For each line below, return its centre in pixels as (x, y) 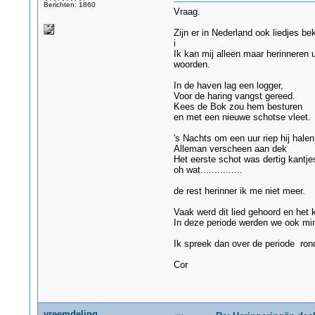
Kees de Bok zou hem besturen (238, 107)
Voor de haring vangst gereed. (234, 96)
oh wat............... (208, 170)
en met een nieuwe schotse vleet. (242, 117)
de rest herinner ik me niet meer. (239, 191)
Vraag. (187, 12)
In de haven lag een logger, (228, 85)
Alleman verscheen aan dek (230, 149)
